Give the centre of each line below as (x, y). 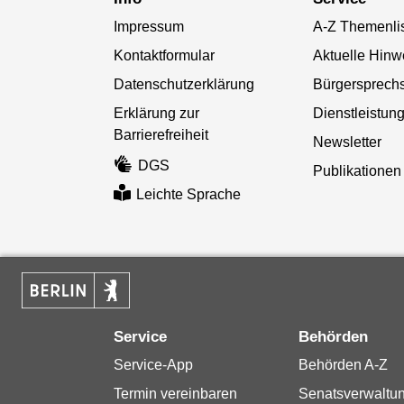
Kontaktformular (164, 55)
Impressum (148, 26)
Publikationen (358, 170)
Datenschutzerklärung (184, 84)
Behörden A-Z (343, 365)
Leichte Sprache (189, 195)
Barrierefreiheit (161, 134)
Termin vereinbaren (175, 394)
